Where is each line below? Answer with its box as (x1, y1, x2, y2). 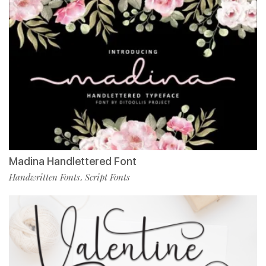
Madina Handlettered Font (9, 155, 137, 168)
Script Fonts (85, 171, 130, 183)
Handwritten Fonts (9, 171, 80, 183)
